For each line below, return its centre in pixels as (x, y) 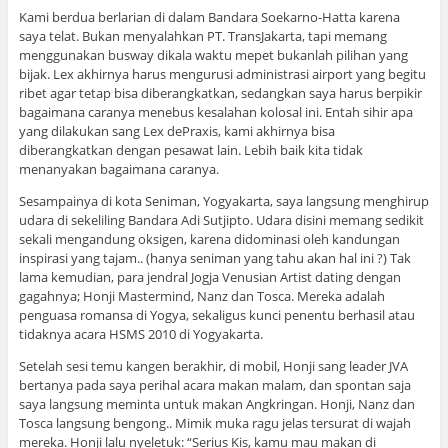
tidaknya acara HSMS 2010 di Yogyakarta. (140, 333)
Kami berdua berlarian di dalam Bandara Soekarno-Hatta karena (209, 16)
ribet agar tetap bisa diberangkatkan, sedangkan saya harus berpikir (220, 92)
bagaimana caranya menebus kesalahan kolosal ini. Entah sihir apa (215, 111)
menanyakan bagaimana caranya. (118, 168)
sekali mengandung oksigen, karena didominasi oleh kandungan (209, 238)
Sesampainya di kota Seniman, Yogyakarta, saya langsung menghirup (223, 200)
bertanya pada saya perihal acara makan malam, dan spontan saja (214, 384)
